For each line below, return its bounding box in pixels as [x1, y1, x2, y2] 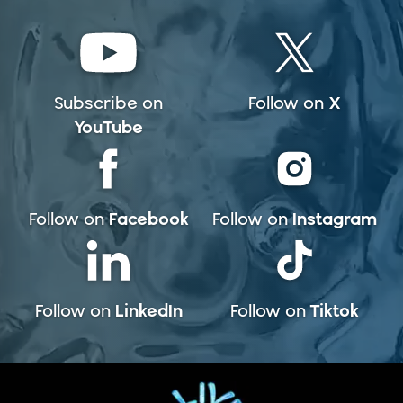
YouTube [74, 115, 144, 138]
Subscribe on [54, 92, 164, 113]
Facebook [108, 207, 189, 229]
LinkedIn [114, 299, 183, 321]
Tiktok [309, 299, 359, 321]
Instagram [291, 207, 377, 229]
